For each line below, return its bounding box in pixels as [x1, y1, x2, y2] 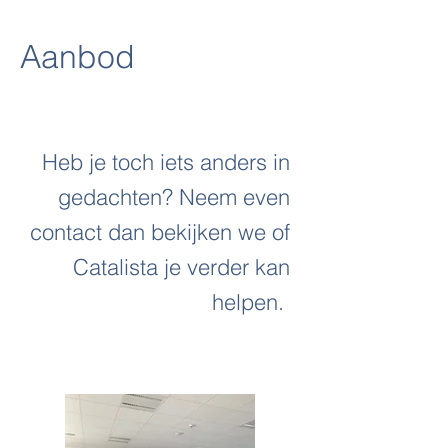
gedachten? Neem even [58, 183, 290, 211]
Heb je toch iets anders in [42, 148, 290, 176]
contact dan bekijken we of [30, 218, 290, 246]
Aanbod [20, 37, 135, 76]
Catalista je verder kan [73, 253, 290, 281]
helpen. [212, 288, 290, 316]
